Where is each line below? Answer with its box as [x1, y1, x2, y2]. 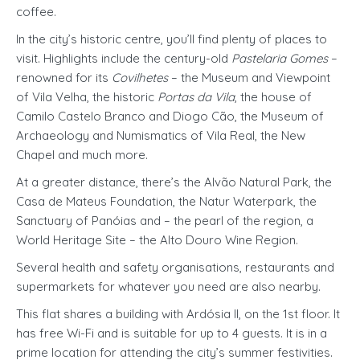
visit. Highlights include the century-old [16, 51, 231, 66]
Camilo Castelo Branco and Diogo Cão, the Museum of [16, 108, 324, 124]
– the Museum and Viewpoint [168, 70, 330, 85]
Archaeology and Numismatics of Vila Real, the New [16, 128, 305, 143]
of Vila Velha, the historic [16, 89, 157, 104]
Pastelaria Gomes [231, 51, 328, 66]
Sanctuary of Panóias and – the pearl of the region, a [16, 213, 313, 228]
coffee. [16, 4, 56, 19]
